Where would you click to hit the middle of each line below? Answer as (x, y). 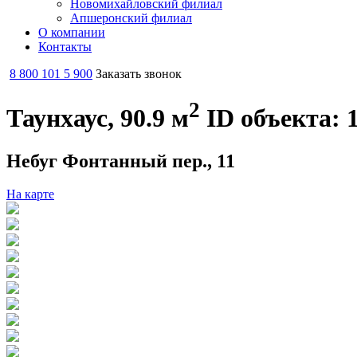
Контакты (65, 47)
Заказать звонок (139, 74)
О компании (72, 32)
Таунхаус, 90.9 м (98, 118)
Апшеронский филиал (131, 18)
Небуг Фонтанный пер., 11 (121, 161)
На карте (30, 194)
